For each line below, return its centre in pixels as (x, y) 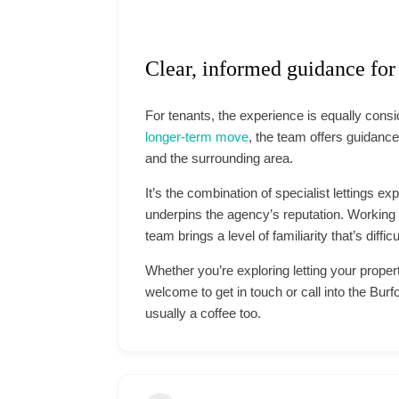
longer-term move (197, 137)
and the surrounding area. (219, 159)
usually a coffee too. (203, 313)
